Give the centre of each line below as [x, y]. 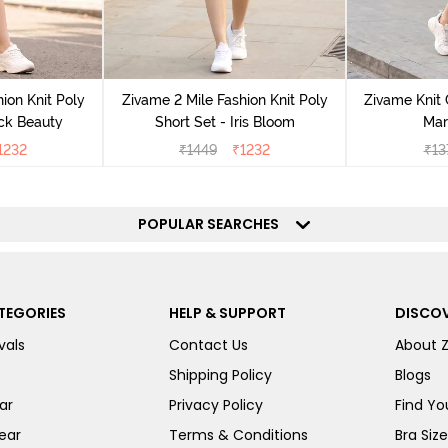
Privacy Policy [215, 404]
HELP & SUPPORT [227, 312]
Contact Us [208, 344]
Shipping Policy [220, 374]
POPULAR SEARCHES [214, 223]
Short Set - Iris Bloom [224, 121]
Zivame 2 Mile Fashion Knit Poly [224, 99]
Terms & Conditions [238, 434]
